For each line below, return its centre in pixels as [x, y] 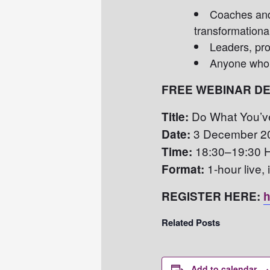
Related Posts [191, 223]
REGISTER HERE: [213, 196]
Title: [175, 117]
